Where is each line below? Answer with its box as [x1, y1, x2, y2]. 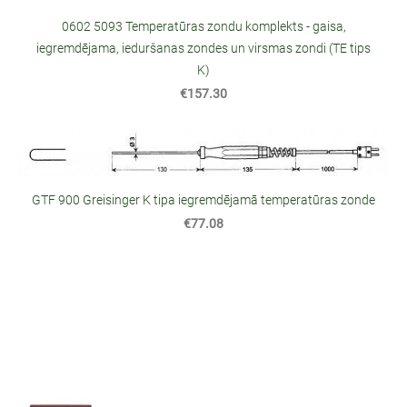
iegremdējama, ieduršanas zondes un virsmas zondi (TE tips [36, 41, 371, 57]
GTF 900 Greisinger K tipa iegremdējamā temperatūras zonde [32, 192, 375, 208]
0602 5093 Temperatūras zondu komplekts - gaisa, [61, 19, 346, 35]
